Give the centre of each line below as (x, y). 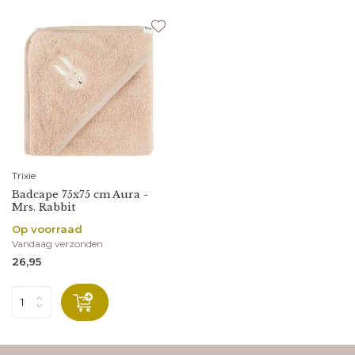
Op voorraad (47, 229)
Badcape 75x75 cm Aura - (80, 194)
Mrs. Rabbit (44, 207)
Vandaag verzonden (57, 243)
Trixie (24, 175)
